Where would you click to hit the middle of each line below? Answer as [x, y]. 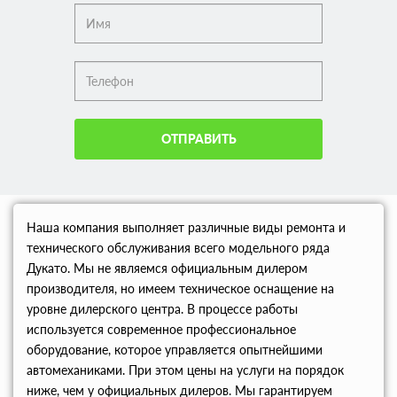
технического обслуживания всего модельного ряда [178, 248]
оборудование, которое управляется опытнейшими [175, 350]
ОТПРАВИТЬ [198, 139]
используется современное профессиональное [161, 330]
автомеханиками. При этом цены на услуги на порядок [185, 370]
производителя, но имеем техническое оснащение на [180, 289]
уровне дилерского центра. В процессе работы [162, 309]
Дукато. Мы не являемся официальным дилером [167, 269]
